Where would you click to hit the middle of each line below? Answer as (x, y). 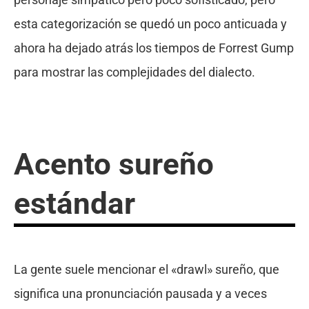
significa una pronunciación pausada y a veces (140, 293)
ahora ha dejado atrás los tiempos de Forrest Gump (153, 48)
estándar (74, 203)
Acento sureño (113, 164)
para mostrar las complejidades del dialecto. (134, 72)
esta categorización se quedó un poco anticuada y (150, 23)
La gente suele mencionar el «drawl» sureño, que (146, 269)
